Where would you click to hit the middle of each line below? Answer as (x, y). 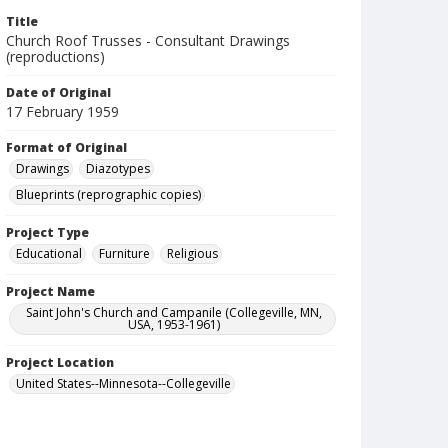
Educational (49, 253)
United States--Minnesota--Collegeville (123, 383)
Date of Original (58, 92)
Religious (192, 253)
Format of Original (66, 147)
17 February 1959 (62, 111)
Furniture (124, 253)
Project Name (50, 291)
